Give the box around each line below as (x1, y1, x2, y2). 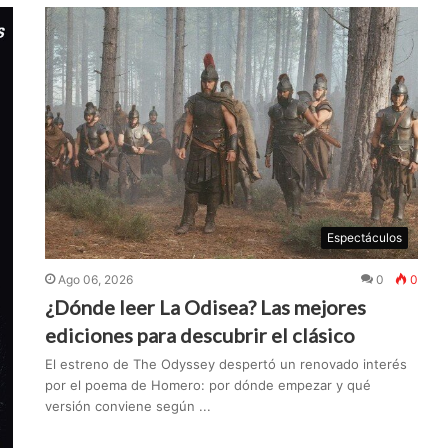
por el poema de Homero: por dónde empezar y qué (45, 377, 372, 394)
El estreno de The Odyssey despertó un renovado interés (45, 356, 408, 373)
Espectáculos (327, 230, 403, 246)
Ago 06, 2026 (58, 272, 134, 288)
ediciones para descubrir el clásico (45, 323, 356, 348)
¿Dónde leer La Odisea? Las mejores (45, 295, 367, 320)
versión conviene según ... (45, 398, 212, 415)
